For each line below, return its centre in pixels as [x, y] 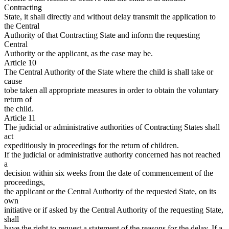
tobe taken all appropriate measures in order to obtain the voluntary [111, 90]
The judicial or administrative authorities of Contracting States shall [112, 127]
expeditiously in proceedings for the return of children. [91, 146]
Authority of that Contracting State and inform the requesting [102, 35]
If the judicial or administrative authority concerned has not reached [112, 155]
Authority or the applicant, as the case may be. [78, 54]
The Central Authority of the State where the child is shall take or [109, 72]
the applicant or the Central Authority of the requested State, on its [110, 192]
